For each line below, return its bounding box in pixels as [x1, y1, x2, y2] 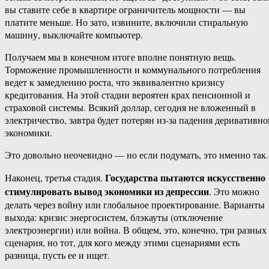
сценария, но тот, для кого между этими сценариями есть [5, 236, 240, 249]
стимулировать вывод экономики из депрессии [5, 184, 209, 199]
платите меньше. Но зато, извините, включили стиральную [5, 16, 248, 29]
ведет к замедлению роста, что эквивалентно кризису [5, 76, 225, 89]
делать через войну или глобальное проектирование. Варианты [5, 198, 265, 211]
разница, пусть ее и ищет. [5, 249, 110, 262]
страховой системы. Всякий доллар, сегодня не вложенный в [5, 101, 256, 114]
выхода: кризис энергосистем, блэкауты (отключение [5, 211, 223, 224]
